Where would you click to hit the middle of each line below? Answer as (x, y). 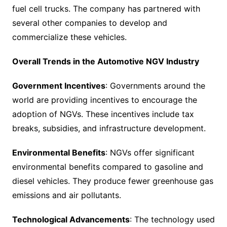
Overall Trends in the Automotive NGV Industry (105, 61)
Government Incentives (59, 86)
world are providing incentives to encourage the (104, 100)
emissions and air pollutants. (66, 195)
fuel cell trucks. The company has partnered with (106, 9)
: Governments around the (155, 86)
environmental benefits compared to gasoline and (107, 167)
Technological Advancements (71, 219)
